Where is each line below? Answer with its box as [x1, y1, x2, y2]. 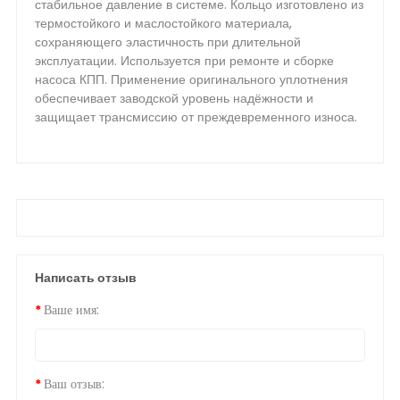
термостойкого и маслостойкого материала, [35, 14, 292, 32]
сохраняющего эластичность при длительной [35, 33, 301, 51]
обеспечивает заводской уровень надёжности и [35, 89, 313, 107]
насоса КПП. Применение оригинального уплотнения [35, 71, 348, 88]
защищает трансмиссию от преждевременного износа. [35, 108, 357, 126]
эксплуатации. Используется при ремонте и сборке [35, 52, 334, 70]
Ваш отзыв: [44, 375, 104, 393]
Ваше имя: [44, 301, 99, 319]
